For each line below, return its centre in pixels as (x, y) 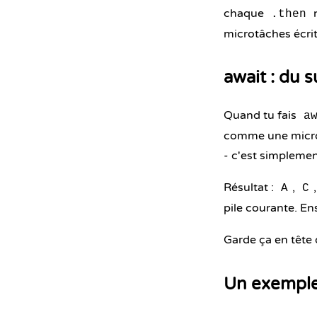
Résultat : (250, 188)
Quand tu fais (261, 115)
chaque (245, 13)
